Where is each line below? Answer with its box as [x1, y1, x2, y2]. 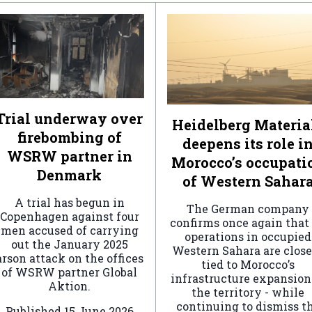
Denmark [37, 165, 102, 184]
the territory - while [192, 285, 304, 300]
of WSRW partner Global [1, 264, 137, 279]
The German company [187, 201, 309, 217]
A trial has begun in [14, 194, 125, 210]
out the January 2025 [10, 236, 128, 251]
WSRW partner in [6, 146, 132, 165]
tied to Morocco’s [201, 257, 295, 272]
